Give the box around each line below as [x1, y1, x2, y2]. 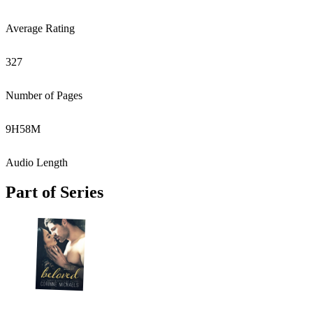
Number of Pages [6, 89, 82, 101]
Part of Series [6, 182, 103, 201]
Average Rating [6, 22, 75, 34]
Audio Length [6, 156, 68, 168]
